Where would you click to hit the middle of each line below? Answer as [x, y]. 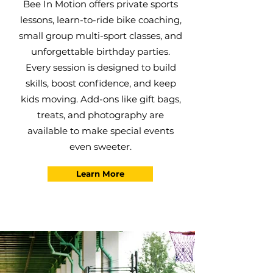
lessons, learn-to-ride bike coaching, [101, 20]
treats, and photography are [101, 115]
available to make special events [101, 131]
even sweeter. [101, 147]
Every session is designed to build [101, 67]
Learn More [100, 174]
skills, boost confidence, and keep [101, 83]
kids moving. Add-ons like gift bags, [101, 99]
